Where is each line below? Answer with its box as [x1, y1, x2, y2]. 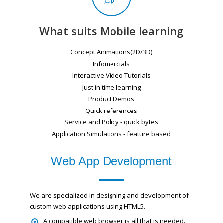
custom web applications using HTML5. [29, 202, 145, 211]
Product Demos [88, 94, 135, 103]
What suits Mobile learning [39, 23, 184, 39]
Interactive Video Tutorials [72, 70, 151, 80]
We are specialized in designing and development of [29, 191, 189, 200]
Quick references [85, 106, 138, 115]
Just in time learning [82, 82, 141, 92]
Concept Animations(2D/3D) [70, 47, 153, 56]
